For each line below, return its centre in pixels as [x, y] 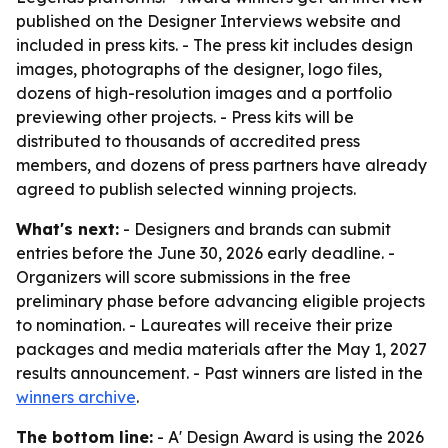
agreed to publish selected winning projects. [186, 189]
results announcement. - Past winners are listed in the [219, 373]
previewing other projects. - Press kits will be [185, 117]
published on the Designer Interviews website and [208, 21]
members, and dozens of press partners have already [221, 165]
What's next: [67, 229]
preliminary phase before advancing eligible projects [220, 301]
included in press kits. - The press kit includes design [214, 45]
